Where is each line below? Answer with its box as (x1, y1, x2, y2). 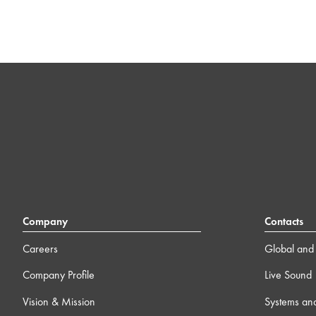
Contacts (264, 214, 303, 229)
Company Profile (23, 267, 95, 283)
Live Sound (264, 267, 312, 283)
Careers (23, 241, 58, 256)
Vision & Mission (23, 293, 95, 309)
